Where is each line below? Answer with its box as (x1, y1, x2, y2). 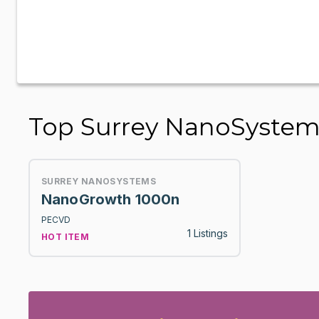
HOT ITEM (41, 231, 90, 242)
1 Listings (187, 227, 228, 239)
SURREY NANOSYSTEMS (41, 176, 157, 187)
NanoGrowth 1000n (41, 191, 180, 208)
